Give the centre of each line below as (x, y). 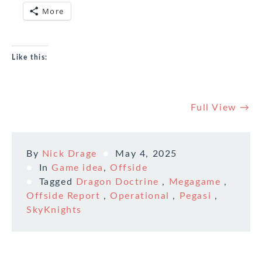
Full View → (220, 108)
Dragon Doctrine (117, 182)
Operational (140, 196)
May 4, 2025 (146, 154)
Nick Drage (69, 154)
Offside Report (63, 196)
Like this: (30, 58)
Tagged (57, 182)
